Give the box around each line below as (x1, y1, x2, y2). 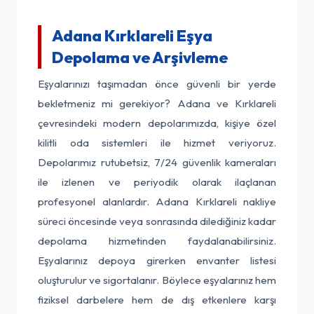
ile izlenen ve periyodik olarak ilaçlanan (38, 175, 276, 189)
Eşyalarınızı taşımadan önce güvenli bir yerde (38, 77, 276, 90)
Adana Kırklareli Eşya (52, 26, 212, 46)
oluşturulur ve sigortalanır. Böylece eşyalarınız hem (38, 273, 276, 287)
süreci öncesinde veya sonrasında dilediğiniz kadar (38, 214, 276, 228)
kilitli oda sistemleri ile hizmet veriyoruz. (38, 136, 276, 149)
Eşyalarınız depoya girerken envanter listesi (38, 254, 276, 267)
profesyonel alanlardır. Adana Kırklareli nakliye (38, 195, 276, 208)
